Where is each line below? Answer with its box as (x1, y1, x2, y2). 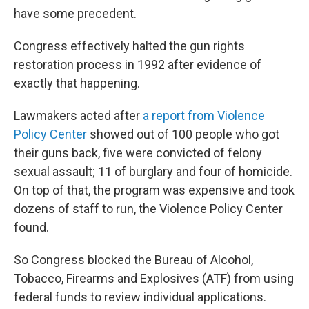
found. (14, 220, 49, 235)
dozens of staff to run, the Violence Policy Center (14, 201, 283, 216)
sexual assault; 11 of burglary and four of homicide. (14, 164, 292, 179)
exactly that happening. (14, 76, 140, 90)
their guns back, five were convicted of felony (14, 146, 262, 160)
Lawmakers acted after (14, 108, 143, 123)
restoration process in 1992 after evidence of (14, 57, 261, 72)
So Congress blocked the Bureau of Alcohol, (14, 252, 253, 267)
